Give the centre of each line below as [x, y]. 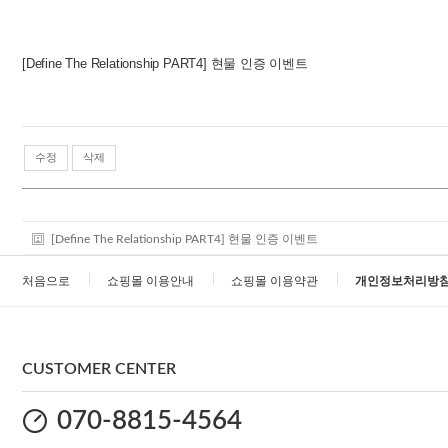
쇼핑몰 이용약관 [274, 281]
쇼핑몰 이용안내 [150, 281]
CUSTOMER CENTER [99, 369]
